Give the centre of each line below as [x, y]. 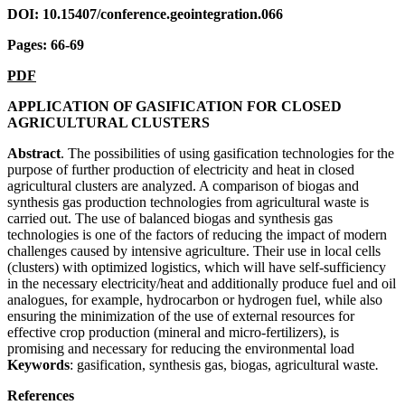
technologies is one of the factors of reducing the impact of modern [197, 234]
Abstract [34, 153]
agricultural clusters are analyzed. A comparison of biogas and [183, 185]
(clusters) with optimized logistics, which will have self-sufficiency [197, 267]
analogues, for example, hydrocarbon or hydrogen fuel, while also [195, 299]
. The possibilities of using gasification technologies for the [227, 153]
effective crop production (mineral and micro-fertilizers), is [173, 332]
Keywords [38, 364]
